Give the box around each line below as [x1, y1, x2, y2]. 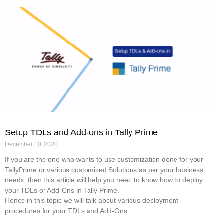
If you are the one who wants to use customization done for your [5, 155, 203, 163]
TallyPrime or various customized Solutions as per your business [5, 165, 203, 174]
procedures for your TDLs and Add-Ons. [5, 206, 129, 215]
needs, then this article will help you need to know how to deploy [5, 175, 203, 184]
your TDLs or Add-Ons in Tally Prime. [5, 186, 119, 194]
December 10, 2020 [5, 140, 58, 148]
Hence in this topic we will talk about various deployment [5, 196, 178, 204]
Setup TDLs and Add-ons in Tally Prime [5, 127, 158, 137]
